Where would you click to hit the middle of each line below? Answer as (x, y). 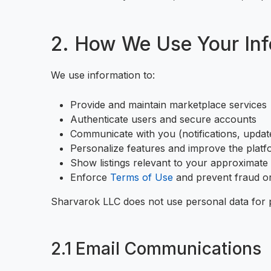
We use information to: (103, 75)
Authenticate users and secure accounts (163, 119)
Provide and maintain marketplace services (168, 105)
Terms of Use (142, 177)
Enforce (89, 177)
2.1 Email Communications (156, 249)
